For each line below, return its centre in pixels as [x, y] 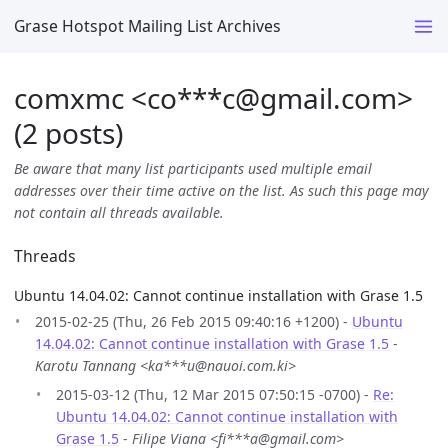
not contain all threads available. [119, 212]
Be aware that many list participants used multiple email [193, 168]
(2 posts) [68, 132]
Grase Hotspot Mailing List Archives [147, 25]
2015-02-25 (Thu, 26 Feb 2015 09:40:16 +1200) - [193, 322]
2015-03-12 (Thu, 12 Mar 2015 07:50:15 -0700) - [214, 395]
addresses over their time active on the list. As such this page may [221, 190]
